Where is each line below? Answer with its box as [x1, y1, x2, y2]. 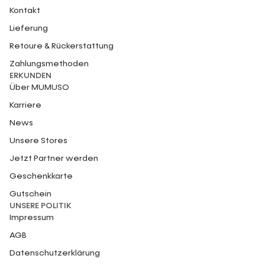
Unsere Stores [9, 137, 67, 145]
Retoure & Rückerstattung [9, 42, 114, 50]
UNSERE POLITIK [9, 202, 72, 210]
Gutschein [9, 190, 51, 198]
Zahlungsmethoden [9, 60, 89, 68]
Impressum [9, 214, 54, 222]
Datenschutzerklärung [9, 249, 100, 257]
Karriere [9, 101, 41, 109]
